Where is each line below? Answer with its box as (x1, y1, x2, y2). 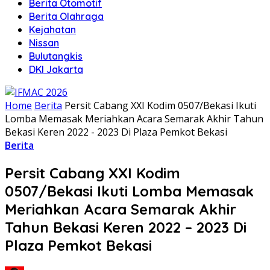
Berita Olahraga (29, 10, 104, 22)
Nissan (29, 37, 59, 49)
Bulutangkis (29, 50, 83, 62)
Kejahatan (29, 24, 76, 36)
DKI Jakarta (29, 63, 83, 75)
